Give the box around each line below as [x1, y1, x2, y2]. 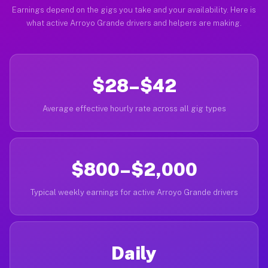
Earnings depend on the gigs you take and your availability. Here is [12, 5, 256, 14]
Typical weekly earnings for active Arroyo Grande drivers [30, 188, 238, 197]
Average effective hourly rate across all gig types [42, 104, 226, 113]
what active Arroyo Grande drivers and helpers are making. [26, 19, 242, 28]
